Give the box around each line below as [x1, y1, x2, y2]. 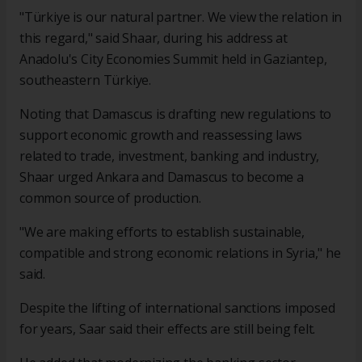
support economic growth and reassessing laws [19, 126, 302, 145]
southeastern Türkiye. [19, 71, 151, 90]
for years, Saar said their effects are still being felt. [19, 320, 316, 339]
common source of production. [19, 189, 201, 208]
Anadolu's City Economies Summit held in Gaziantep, [19, 50, 327, 69]
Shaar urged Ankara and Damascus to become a [19, 168, 304, 187]
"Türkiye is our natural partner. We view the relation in [19, 8, 343, 27]
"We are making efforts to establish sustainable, [19, 223, 305, 242]
